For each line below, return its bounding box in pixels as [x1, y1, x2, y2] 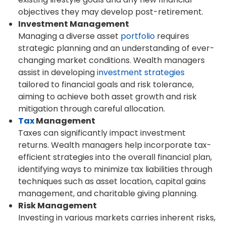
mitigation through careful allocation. [18, 103, 165, 115]
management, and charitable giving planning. [18, 188, 198, 200]
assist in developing [18, 67, 97, 79]
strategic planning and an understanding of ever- [18, 42, 214, 54]
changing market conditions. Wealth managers [18, 54, 205, 67]
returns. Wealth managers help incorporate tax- [18, 139, 211, 151]
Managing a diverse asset [18, 30, 121, 42]
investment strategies [97, 67, 185, 79]
